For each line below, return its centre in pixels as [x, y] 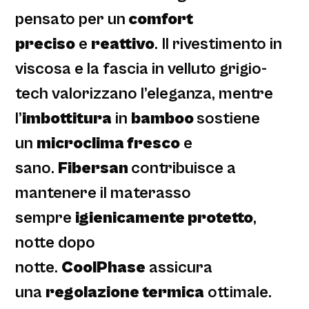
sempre [46, 218]
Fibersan [95, 169]
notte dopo [56, 243]
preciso [46, 44]
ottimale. [238, 293]
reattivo [123, 44]
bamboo [164, 119]
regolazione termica [125, 293]
